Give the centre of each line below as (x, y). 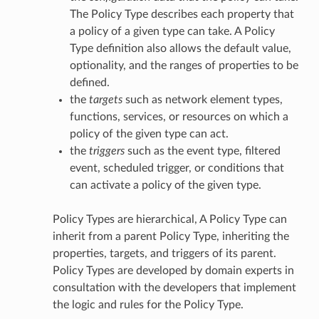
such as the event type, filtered (202, 151)
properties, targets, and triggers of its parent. (164, 253)
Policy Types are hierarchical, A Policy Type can (169, 219)
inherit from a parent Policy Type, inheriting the (171, 236)
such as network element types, (202, 99)
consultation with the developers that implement (174, 287)
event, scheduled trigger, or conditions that (177, 168)
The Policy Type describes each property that (182, 14)
